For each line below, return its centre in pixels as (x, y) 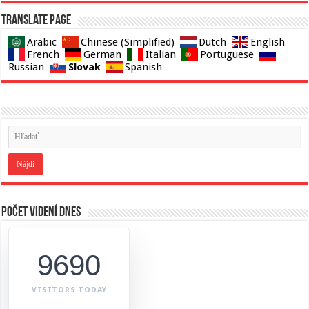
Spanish (144, 67)
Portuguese (227, 55)
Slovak (85, 67)
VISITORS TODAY (69, 290)
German (103, 55)
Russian (27, 67)
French (43, 55)
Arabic (42, 42)
